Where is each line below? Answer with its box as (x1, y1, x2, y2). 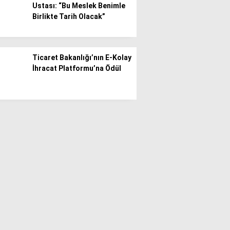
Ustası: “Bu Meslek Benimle (32, 2, 125, 10)
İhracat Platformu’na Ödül (32, 64, 121, 72)
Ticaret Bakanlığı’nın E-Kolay (32, 53, 131, 62)
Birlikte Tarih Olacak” (32, 12, 105, 21)
